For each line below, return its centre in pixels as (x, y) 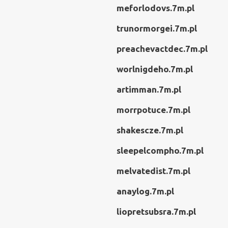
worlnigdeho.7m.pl (155, 69)
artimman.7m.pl (149, 89)
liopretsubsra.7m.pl (156, 211)
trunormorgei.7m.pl (157, 28)
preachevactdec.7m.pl (162, 49)
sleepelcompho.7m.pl (160, 150)
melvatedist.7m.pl (153, 171)
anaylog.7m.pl (145, 191)
